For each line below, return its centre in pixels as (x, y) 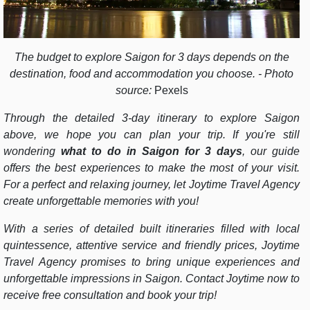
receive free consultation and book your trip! (110, 295)
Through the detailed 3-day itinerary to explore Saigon (152, 118)
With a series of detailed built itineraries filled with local (152, 228)
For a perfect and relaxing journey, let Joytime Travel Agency (152, 184)
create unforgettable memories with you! (101, 201)
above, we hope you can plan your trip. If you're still (152, 134)
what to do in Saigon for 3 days (149, 151)
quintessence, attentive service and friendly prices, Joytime (152, 245)
